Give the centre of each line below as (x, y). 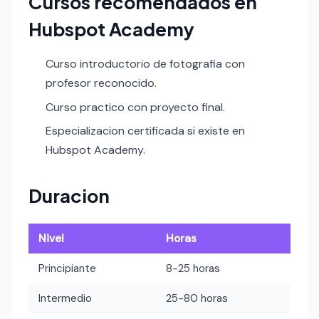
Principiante (68, 268)
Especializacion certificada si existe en (145, 130)
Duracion (69, 195)
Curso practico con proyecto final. (135, 107)
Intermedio (66, 298)
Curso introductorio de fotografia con (145, 64)
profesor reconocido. (101, 83)
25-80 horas (197, 298)
